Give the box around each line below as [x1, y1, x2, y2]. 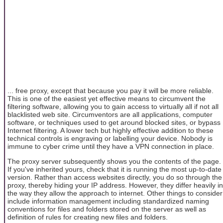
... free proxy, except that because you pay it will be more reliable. [7, 86, 214, 95]
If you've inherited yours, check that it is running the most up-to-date [7, 165, 222, 173]
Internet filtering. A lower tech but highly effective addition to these [7, 126, 214, 134]
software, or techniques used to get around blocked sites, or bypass [7, 118, 221, 126]
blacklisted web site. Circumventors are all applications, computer [7, 110, 213, 118]
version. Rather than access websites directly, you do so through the [7, 173, 222, 181]
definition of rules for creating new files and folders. [7, 213, 168, 221]
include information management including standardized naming [7, 197, 209, 205]
